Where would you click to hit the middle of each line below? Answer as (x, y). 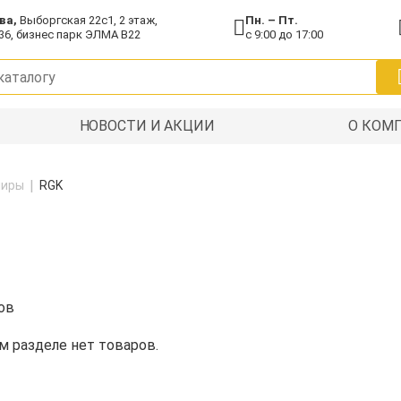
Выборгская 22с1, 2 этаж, (87, 20)
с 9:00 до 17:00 (284, 34)
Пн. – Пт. (271, 20)
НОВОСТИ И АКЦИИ (147, 126)
